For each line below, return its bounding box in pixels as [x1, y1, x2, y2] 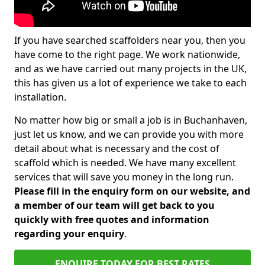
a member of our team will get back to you [14, 199, 215, 212]
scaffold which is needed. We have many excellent [14, 156, 236, 169]
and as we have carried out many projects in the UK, [14, 62, 247, 75]
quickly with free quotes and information [14, 213, 209, 226]
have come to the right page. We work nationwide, [14, 48, 240, 61]
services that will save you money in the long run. [14, 170, 234, 183]
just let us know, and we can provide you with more [14, 128, 244, 141]
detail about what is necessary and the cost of [14, 142, 219, 155]
